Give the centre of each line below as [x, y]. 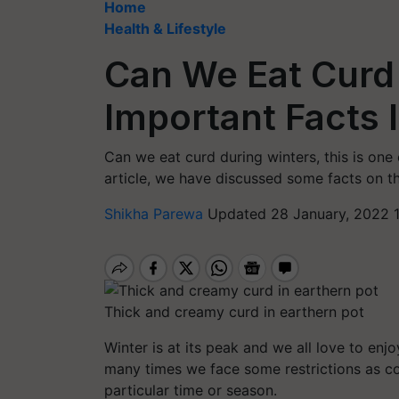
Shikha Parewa [156, 214]
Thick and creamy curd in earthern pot [234, 311]
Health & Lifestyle [165, 28]
